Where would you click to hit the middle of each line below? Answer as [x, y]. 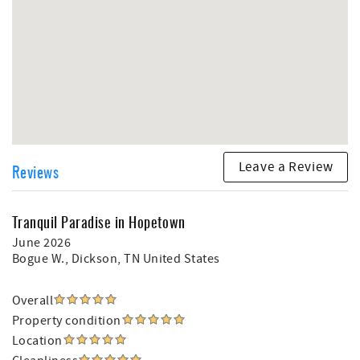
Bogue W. [39, 259]
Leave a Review [286, 167]
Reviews [36, 172]
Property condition [67, 321]
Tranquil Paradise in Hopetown [99, 222]
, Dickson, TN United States [142, 259]
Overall [33, 301]
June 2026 [42, 243]
